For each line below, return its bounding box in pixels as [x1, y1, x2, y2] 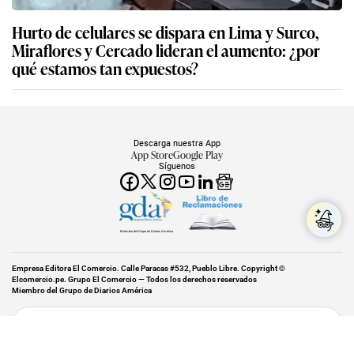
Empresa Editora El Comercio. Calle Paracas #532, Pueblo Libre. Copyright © [12, 263, 285, 273]
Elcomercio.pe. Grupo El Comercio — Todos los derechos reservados [12, 274, 257, 284]
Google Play [173, 146, 223, 162]
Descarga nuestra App [134, 137, 220, 149]
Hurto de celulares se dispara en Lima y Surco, [12, 19, 319, 43]
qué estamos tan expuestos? [12, 55, 198, 80]
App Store [131, 146, 173, 162]
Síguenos [159, 160, 195, 171]
